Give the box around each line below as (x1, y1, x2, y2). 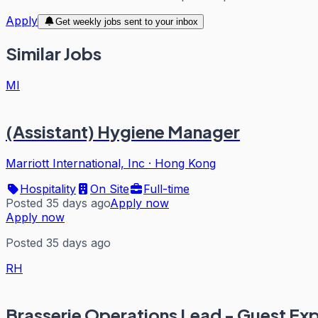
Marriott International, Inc (6, 156, 145, 171)
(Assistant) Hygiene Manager (6, 121, 240, 143)
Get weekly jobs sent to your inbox (55, 16, 198, 27)
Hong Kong (155, 156, 216, 171)
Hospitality (20, 182, 76, 197)
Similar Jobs (6, 43, 102, 65)
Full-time (143, 182, 190, 197)
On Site (90, 182, 129, 197)
